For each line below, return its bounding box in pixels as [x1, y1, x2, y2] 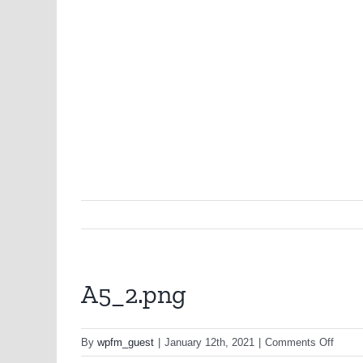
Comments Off [265, 336, 334, 349]
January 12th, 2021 [164, 336, 254, 349]
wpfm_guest [97, 336, 154, 349]
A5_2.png [81, 279, 186, 310]
